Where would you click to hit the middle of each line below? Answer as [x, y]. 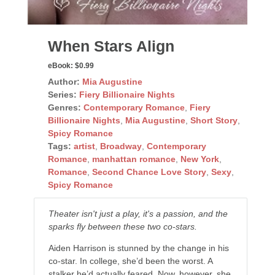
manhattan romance [134, 159]
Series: [62, 95]
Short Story [214, 121]
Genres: [64, 108]
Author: [64, 82]
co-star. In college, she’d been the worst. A [130, 261]
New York [199, 159]
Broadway [121, 146]
